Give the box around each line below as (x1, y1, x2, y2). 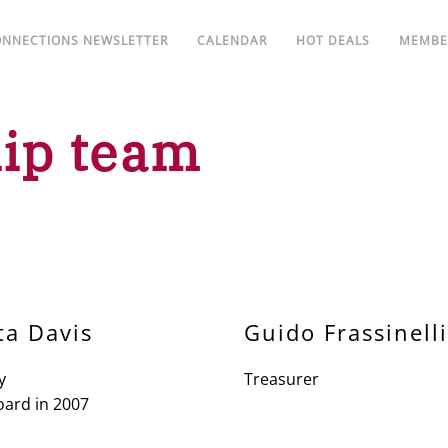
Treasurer (244, 368, 319, 390)
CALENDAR (197, 31, 268, 49)
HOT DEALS (296, 31, 371, 49)
